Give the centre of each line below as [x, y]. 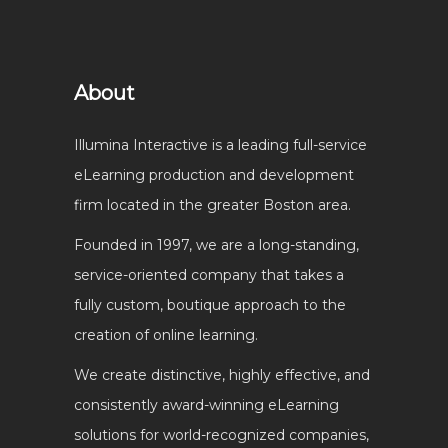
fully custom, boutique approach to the [210, 304]
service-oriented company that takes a [209, 274]
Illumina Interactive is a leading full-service [220, 144]
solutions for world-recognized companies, [221, 434]
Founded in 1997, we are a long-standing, [216, 244]
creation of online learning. [166, 334]
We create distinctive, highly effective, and [222, 374]
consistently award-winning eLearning [206, 404]
